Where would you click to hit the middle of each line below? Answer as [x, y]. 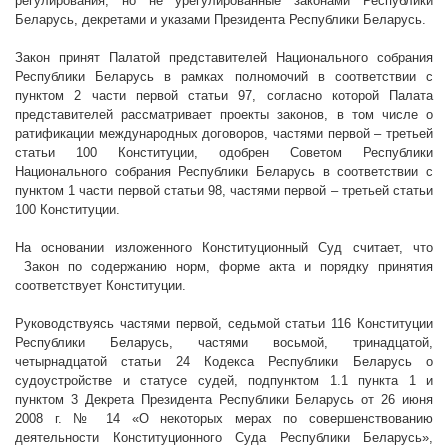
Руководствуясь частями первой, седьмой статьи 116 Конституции [224, 324]
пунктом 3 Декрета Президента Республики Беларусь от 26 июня [224, 400]
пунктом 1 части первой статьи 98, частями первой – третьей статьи [224, 191]
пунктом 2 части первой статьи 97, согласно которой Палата [224, 96]
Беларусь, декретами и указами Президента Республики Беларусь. [220, 20]
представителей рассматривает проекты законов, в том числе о [224, 115]
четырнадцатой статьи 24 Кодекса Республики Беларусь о [224, 362]
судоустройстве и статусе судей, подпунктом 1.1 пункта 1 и [224, 381]
